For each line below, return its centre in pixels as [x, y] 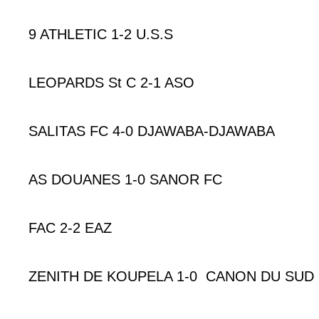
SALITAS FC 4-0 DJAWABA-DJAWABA [152, 131]
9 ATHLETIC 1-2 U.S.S [101, 34]
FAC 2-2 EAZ [70, 228]
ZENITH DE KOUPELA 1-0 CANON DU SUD [171, 276]
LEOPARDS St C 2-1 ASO [111, 82]
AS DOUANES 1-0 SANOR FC [125, 179]
